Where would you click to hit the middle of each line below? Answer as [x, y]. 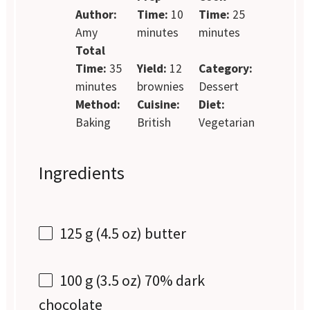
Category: [225, 68]
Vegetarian [226, 122]
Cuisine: [158, 104]
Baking [93, 122]
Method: [98, 104]
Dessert [218, 86]
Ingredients [82, 172]
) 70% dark [171, 281]
